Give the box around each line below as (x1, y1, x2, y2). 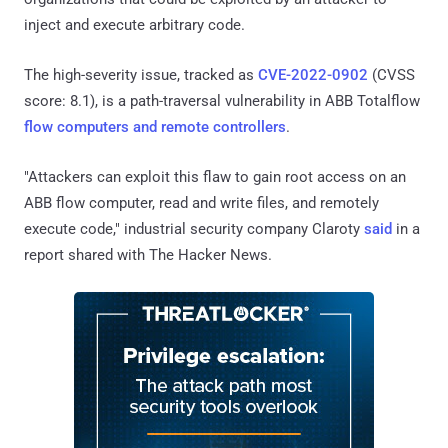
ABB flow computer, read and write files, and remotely (24, 193, 379, 212)
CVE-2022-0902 (258, 65, 368, 84)
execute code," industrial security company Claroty (24, 219, 364, 238)
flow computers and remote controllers (24, 117, 286, 136)
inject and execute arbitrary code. (24, 15, 245, 34)
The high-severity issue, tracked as (24, 65, 258, 84)
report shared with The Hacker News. (24, 245, 272, 264)
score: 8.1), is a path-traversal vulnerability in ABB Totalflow (24, 91, 420, 110)
